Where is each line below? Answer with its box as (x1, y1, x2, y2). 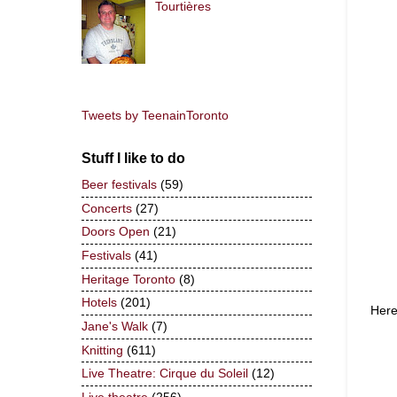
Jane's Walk (82, 319, 148, 333)
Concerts (82, 201, 132, 215)
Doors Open (82, 225, 150, 239)
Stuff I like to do (82, 151, 185, 167)
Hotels (82, 296, 117, 310)
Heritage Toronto (82, 272, 175, 286)
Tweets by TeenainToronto (82, 109, 229, 123)
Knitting (82, 343, 123, 357)
